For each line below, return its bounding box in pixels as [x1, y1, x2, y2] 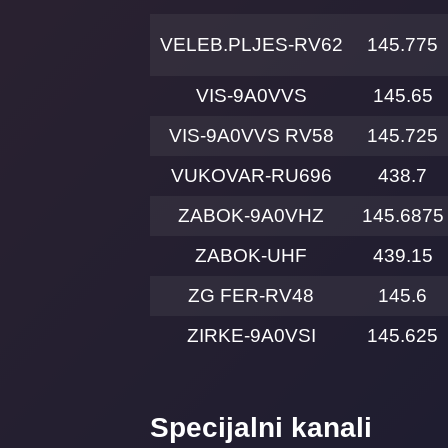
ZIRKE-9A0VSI [186, 325, 316, 347]
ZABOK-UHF [195, 245, 307, 267]
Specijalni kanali [150, 412, 372, 444]
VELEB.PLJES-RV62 [159, 34, 343, 56]
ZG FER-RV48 [188, 285, 314, 307]
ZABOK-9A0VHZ [178, 205, 324, 227]
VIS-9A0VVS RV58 [168, 125, 334, 147]
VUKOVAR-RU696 [170, 165, 332, 187]
